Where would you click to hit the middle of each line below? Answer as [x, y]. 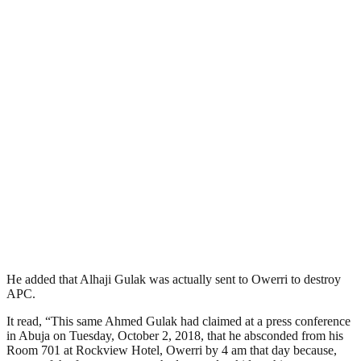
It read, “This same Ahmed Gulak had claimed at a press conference [178, 321]
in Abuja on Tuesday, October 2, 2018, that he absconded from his [175, 335]
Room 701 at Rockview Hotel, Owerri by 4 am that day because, [172, 350]
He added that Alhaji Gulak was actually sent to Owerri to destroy [174, 279]
